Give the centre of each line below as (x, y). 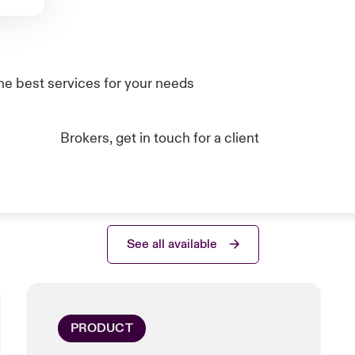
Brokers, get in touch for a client (160, 138)
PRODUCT (101, 328)
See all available (172, 244)
